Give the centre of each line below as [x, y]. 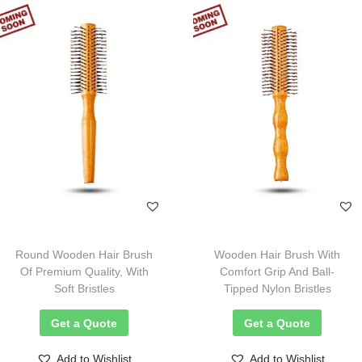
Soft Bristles [84, 288]
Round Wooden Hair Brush [84, 254]
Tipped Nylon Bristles [277, 288]
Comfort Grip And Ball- [278, 271]
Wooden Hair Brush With [278, 254]
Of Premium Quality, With [84, 271]
